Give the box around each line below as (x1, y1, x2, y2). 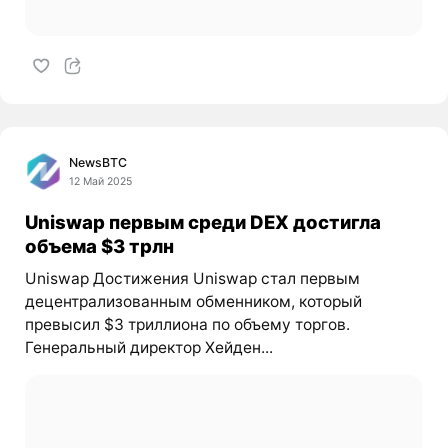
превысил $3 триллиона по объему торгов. (24, 315, 350, 335)
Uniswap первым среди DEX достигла (24, 211, 381, 234)
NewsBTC (69, 154, 128, 170)
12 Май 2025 (69, 174, 133, 188)
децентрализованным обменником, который (24, 292, 362, 312)
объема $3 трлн (24, 235, 174, 258)
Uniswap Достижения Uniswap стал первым (24, 269, 360, 289)
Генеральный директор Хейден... (24, 338, 273, 358)
